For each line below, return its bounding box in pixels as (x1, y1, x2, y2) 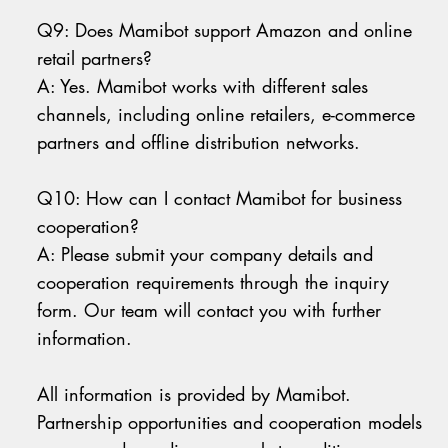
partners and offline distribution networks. (37, 130, 361, 155)
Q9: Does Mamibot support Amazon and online (37, 18, 413, 43)
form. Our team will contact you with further (37, 298, 382, 323)
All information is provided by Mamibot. (37, 382, 352, 407)
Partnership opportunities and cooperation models (37, 410, 423, 435)
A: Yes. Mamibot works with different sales (37, 74, 369, 99)
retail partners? (37, 46, 153, 71)
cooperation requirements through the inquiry (37, 270, 390, 295)
